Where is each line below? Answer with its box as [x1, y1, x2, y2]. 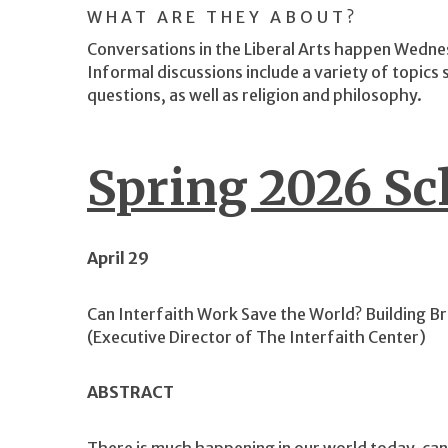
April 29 [87, 248, 149, 269]
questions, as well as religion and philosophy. [87, 84, 428, 105]
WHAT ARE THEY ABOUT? [87, 7, 358, 28]
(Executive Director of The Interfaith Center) [87, 326, 426, 347]
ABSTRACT [87, 382, 174, 403]
